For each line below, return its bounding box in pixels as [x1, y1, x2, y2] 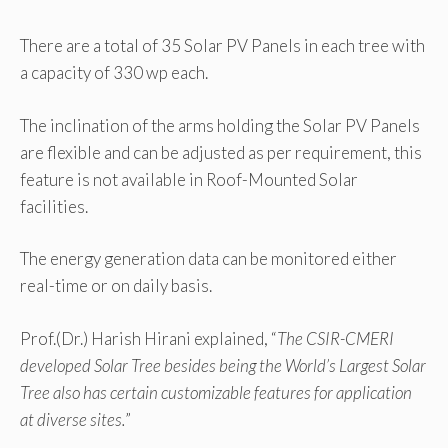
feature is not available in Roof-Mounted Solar [20, 168, 358, 190]
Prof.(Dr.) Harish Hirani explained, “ [20, 327, 277, 349]
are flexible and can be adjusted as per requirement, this [20, 141, 422, 163]
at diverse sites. [20, 408, 125, 430]
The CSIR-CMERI [277, 327, 394, 349]
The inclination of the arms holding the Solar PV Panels [20, 114, 420, 136]
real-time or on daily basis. [20, 275, 212, 297]
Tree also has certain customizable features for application [20, 381, 412, 403]
